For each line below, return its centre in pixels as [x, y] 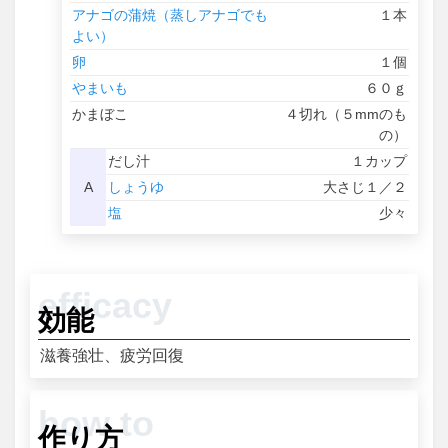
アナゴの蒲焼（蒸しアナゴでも [170, 14]
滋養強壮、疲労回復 [112, 355]
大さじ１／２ [365, 186]
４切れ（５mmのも [346, 113]
